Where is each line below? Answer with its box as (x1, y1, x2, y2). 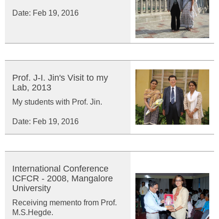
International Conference (12, 164, 109, 174)
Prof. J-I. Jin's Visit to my (12, 73, 108, 83)
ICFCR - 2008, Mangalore (12, 174, 113, 183)
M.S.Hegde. (12, 208, 53, 217)
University (12, 183, 51, 193)
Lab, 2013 (12, 83, 51, 92)
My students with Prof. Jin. (12, 98, 102, 106)
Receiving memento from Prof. (12, 198, 117, 207)
